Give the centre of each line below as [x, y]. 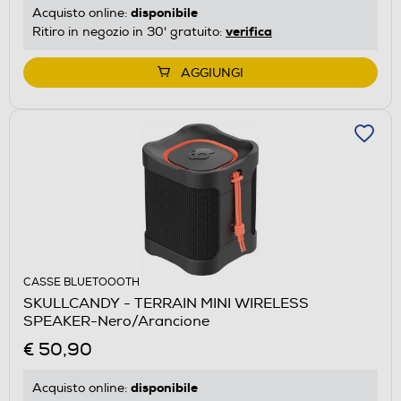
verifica [249, 32]
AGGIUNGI [212, 73]
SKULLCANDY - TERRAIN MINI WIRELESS [166, 304]
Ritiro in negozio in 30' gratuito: [129, 32]
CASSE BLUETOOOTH [81, 283]
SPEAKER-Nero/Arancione [116, 322]
